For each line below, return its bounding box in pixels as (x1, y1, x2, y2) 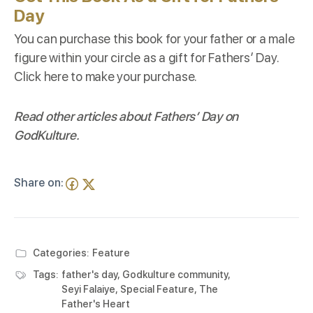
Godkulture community (122, 268, 228, 280)
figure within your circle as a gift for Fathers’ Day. (14, 50, 279, 65)
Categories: (33, 247, 89, 259)
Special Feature (120, 283, 194, 295)
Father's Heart (61, 298, 130, 310)
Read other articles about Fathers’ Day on (14, 108, 239, 124)
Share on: (14, 176, 64, 190)
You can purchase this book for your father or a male (14, 31, 295, 46)
